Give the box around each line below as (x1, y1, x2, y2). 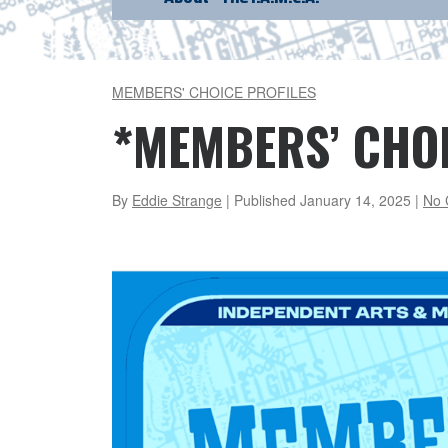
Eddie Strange (132, 189, 222, 210)
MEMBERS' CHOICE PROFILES (112, 81, 316, 102)
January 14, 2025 (300, 189, 411, 210)
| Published (222, 189, 300, 210)
